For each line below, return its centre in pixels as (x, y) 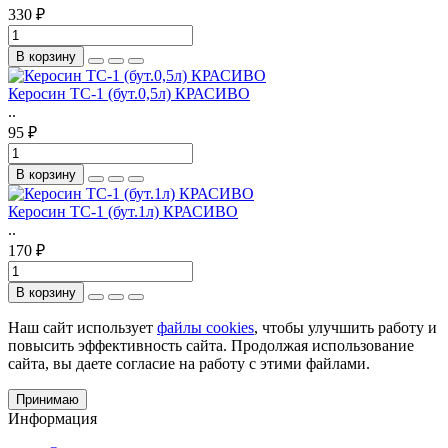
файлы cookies (205, 327)
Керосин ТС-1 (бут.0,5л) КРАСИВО (129, 93)
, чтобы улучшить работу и (345, 327)
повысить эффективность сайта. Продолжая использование (211, 345)
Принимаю (47, 399)
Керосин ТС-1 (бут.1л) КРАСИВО (123, 211)
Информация (52, 418)
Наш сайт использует (82, 327)
